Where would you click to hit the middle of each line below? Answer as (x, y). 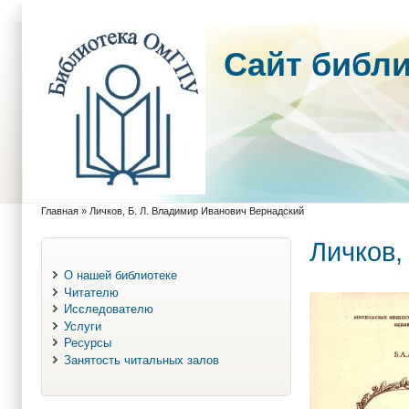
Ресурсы (87, 343)
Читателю (91, 292)
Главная (60, 211)
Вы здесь (68, 220)
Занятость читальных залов (141, 361)
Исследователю (108, 309)
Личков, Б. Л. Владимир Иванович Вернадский (197, 211)
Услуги (82, 326)
